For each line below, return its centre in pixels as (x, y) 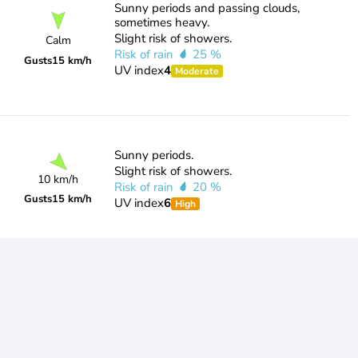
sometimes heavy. (161, 22)
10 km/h (58, 179)
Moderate (197, 71)
